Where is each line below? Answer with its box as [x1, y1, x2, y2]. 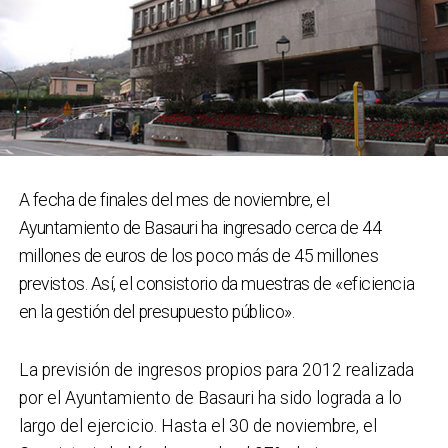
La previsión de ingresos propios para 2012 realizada [18, 359, 414, 380]
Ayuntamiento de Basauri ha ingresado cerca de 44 [18, 217, 382, 238]
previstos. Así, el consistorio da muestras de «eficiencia [18, 273, 415, 294]
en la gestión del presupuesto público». [18, 301, 295, 322]
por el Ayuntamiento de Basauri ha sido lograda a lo [18, 387, 402, 408]
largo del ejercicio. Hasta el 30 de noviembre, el [18, 415, 377, 436]
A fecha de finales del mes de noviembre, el [18, 189, 330, 210]
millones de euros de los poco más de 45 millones [18, 245, 379, 266]
